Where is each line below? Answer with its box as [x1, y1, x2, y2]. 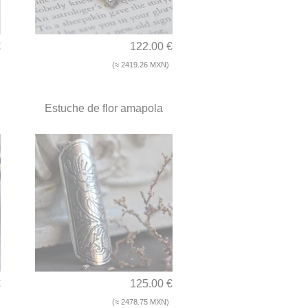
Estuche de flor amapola [45, 102, 163, 115]
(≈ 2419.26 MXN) [112, 60, 169, 69]
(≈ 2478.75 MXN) [112, 298, 169, 307]
